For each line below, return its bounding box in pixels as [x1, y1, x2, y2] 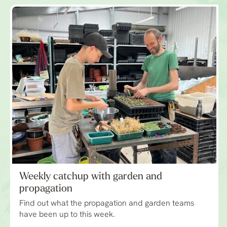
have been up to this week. [19, 211, 115, 219]
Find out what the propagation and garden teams [19, 200, 194, 208]
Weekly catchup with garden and [19, 172, 162, 182]
